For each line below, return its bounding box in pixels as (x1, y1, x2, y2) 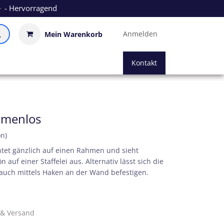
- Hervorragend (2, 3, 57, 13)
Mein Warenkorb (44, 29, 102, 39)
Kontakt (131, 58, 157, 68)
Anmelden (123, 29, 157, 39)
